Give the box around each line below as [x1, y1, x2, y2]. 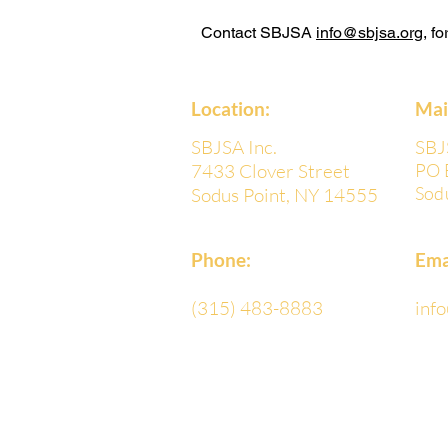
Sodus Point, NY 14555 [191, 183, 378, 207]
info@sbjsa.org [316, 23, 423, 42]
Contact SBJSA [201, 23, 316, 42]
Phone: [191, 248, 251, 271]
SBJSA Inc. [191, 135, 277, 159]
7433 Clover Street [191, 159, 350, 183]
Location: [191, 97, 270, 120]
